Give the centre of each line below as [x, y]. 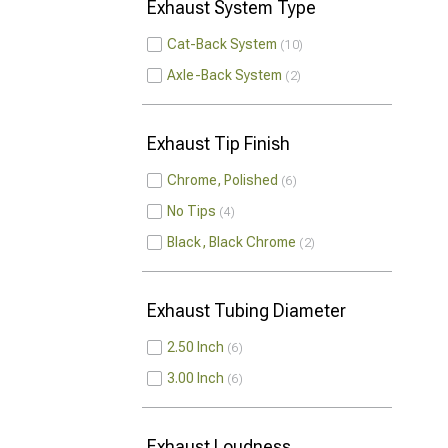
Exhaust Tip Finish [218, 143]
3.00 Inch [195, 378]
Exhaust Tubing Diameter [246, 310]
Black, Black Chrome [231, 242]
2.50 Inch [195, 347]
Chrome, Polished [222, 180]
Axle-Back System [224, 75]
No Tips [191, 211]
